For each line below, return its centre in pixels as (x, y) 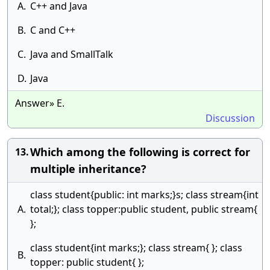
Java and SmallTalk (72, 54)
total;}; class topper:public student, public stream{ (144, 209)
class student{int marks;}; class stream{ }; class (136, 248)
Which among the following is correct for (140, 152)
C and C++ (53, 30)
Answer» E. (40, 103)
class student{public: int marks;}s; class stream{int (144, 195)
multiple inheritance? (88, 169)
